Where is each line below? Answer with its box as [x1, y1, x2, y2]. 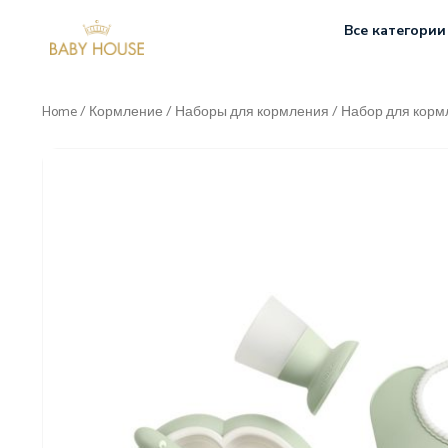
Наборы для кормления [175, 101, 329, 124]
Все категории [343, 20, 446, 40]
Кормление [89, 101, 163, 124]
